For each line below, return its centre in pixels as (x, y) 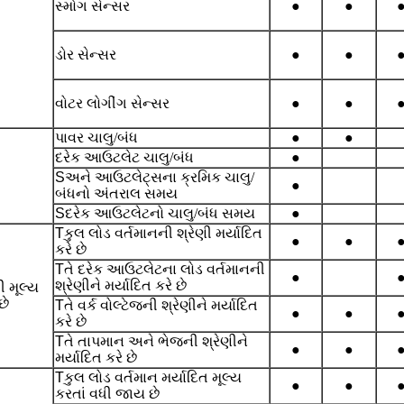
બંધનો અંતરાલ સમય (116, 194)
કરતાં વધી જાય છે (107, 394)
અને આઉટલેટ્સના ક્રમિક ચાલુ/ (160, 178)
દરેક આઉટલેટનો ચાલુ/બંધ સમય (160, 214)
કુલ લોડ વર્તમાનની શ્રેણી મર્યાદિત (163, 234)
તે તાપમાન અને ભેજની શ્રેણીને (156, 342)
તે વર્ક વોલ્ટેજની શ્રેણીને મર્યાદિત (161, 306)
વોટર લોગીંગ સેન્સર (112, 104)
